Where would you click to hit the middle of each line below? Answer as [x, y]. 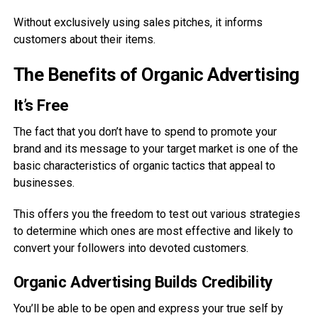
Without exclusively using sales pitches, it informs [138, 22]
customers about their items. [84, 39]
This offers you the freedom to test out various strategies [157, 214]
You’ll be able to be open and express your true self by [148, 308]
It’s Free [41, 105]
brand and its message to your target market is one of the [155, 148]
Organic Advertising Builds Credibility [143, 281]
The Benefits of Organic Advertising [156, 74]
